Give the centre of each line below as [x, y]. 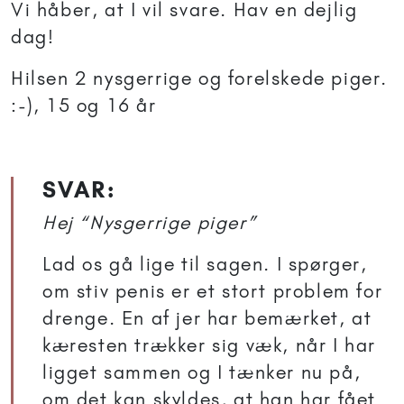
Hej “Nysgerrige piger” [150, 223]
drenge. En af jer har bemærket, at [207, 318]
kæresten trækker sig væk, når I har [210, 345]
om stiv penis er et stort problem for [213, 291]
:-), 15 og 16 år [84, 106]
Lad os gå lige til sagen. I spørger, [205, 264]
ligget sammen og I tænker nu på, [202, 372]
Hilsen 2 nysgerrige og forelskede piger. [200, 78]
